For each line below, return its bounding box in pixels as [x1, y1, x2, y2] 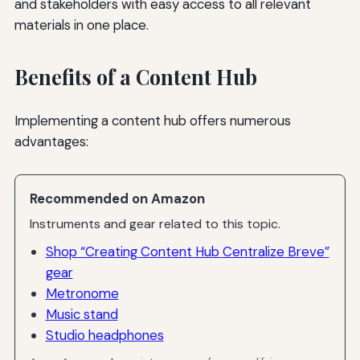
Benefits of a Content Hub [14, 63, 257, 91]
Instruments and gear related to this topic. [30, 215, 281, 232]
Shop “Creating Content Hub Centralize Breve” [45, 243, 329, 261]
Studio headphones [45, 326, 164, 345]
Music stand [45, 305, 118, 324]
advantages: [14, 132, 88, 150]
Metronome [45, 284, 119, 303]
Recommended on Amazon [30, 189, 206, 207]
